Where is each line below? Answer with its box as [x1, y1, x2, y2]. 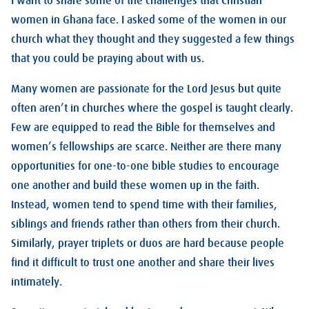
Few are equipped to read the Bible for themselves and [11, 121, 275, 134]
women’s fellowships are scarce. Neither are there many [11, 140, 281, 153]
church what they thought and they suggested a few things [11, 32, 295, 46]
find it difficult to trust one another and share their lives [11, 256, 275, 269]
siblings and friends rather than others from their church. [11, 217, 280, 230]
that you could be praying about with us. [11, 52, 204, 65]
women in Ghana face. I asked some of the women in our [11, 13, 286, 26]
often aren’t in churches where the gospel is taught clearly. [11, 101, 293, 114]
